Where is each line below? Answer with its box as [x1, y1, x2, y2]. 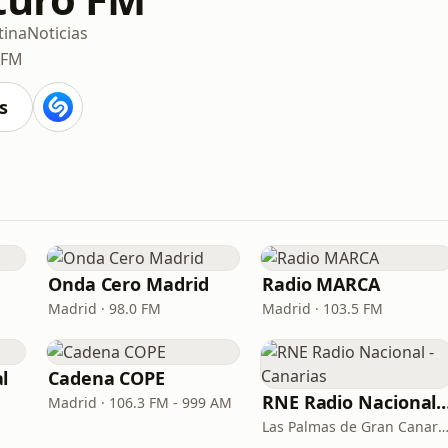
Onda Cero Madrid [48, 272, 209, 296]
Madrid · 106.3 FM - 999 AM [48, 393, 232, 412]
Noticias [27, 21, 88, 44]
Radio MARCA [262, 272, 381, 296]
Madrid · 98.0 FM [48, 299, 161, 318]
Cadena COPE [48, 366, 166, 390]
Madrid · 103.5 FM [262, 299, 383, 318]
